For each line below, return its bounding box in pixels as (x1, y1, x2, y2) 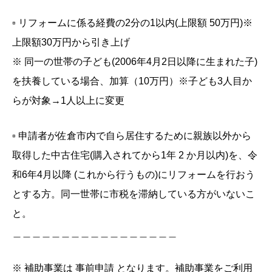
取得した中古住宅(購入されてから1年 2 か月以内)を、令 (12, 150, 257, 161)
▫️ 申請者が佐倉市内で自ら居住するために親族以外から (12, 131, 251, 141)
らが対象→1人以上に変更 (12, 95, 124, 106)
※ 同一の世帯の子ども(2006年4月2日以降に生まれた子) (12, 56, 257, 67)
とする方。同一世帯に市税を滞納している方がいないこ (12, 189, 255, 200)
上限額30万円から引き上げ (12, 37, 130, 48)
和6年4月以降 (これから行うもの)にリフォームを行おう (12, 169, 255, 180)
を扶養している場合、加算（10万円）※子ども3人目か (12, 76, 252, 87)
